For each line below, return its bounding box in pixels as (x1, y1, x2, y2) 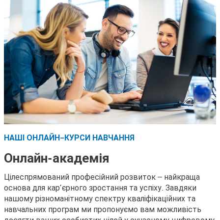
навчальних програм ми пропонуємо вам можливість (4, 203, 201, 215)
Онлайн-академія (4, 148, 110, 166)
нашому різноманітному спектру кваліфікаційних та (4, 192, 195, 204)
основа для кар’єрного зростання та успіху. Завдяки (4, 182, 196, 193)
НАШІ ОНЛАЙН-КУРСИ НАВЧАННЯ (4, 132, 135, 143)
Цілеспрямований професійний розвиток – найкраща (4, 171, 200, 182)
